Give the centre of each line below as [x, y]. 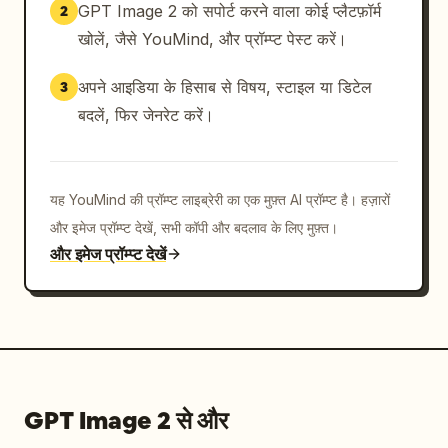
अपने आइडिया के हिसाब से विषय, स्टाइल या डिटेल [225, 87]
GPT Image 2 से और [126, 420]
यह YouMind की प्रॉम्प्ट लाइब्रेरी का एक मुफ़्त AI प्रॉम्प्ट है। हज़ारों [220, 199]
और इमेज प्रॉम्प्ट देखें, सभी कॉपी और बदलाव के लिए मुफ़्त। [194, 227]
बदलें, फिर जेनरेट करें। [146, 115]
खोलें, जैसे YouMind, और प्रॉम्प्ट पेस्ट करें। [212, 39]
